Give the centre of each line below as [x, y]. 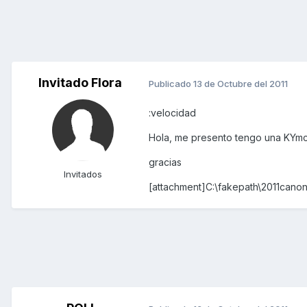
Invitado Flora [80, 83]
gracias [165, 162]
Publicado [171, 83]
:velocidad [172, 113]
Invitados [83, 174]
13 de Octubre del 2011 [241, 83]
